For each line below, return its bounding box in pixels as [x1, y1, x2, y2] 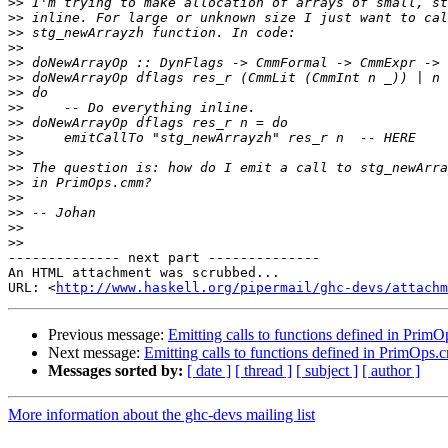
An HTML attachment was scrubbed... [8, 265, 280, 281]
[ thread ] [235, 362, 292, 380]
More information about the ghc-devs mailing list [8, 406, 315, 424]
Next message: [48, 344, 144, 362]
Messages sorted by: [48, 362, 183, 380]
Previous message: [48, 326, 168, 344]
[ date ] [187, 362, 231, 380]
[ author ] [362, 362, 420, 380]
